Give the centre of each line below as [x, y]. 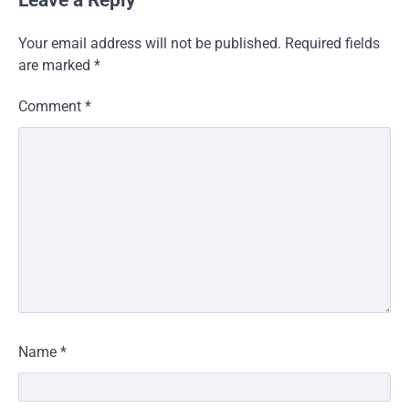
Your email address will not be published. [150, 43]
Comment [52, 106]
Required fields [332, 43]
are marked [56, 65]
